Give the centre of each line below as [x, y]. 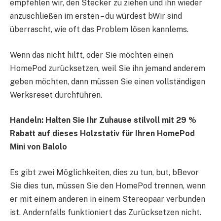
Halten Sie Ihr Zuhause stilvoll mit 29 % [121, 120]
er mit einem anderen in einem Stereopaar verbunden [108, 199]
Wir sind [167, 16]
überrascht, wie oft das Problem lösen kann [90, 30]
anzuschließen [36, 16]
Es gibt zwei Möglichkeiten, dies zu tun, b [85, 172]
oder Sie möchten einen [129, 55]
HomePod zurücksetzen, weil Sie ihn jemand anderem [108, 68]
